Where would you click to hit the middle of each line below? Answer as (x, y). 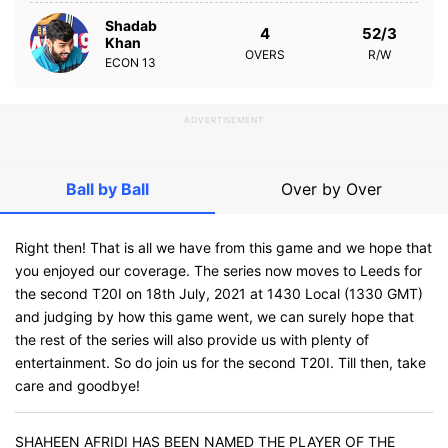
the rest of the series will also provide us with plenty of (192, 339)
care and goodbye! (77, 385)
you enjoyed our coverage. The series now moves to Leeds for (218, 270)
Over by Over (331, 189)
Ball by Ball (107, 189)
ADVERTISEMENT (224, 120)
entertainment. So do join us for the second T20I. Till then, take (220, 362)
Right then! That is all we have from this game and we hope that (223, 247)
